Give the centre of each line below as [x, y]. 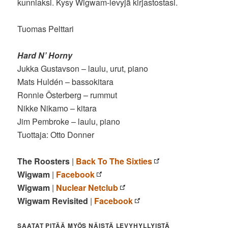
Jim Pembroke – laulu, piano [69, 121]
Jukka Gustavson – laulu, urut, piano [83, 68]
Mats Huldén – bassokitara [66, 81]
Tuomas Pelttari [46, 28]
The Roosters [44, 161]
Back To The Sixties [114, 161]
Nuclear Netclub [87, 187]
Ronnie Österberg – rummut [67, 95]
